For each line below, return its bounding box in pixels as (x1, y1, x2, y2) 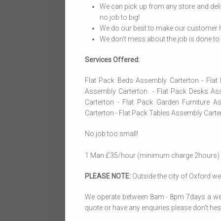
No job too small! (85, 130, 138, 138)
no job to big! (100, 13, 140, 21)
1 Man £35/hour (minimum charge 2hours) (85, 151, 220, 159)
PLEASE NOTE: (85, 172, 132, 180)
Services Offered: (85, 56, 140, 64)
